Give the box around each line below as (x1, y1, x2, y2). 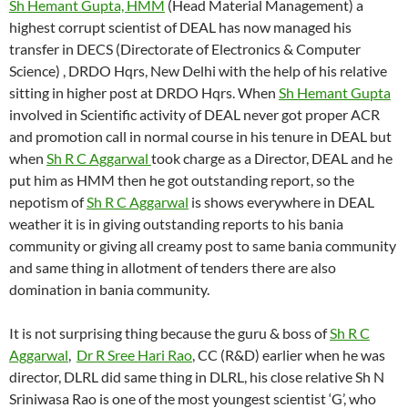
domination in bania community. (9, 280, 209, 299)
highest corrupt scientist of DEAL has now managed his (9, 18, 352, 36)
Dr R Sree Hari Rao (76, 346, 192, 364)
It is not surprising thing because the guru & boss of (9, 324, 330, 342)
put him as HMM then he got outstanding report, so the (9, 171, 354, 189)
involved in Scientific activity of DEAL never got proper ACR (9, 106, 380, 124)
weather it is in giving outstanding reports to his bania (9, 215, 343, 233)
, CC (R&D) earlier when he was (192, 346, 385, 364)
